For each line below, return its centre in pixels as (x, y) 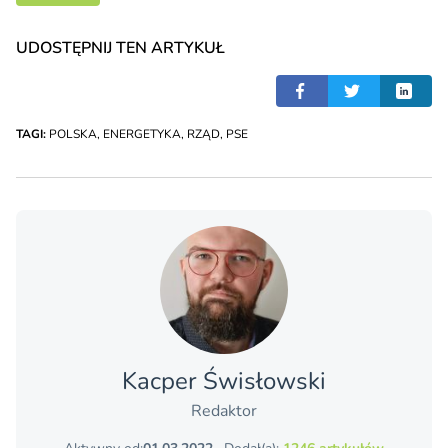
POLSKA (73, 134)
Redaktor (224, 411)
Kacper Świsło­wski (224, 381)
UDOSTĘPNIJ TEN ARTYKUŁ (120, 48)
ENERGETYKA (142, 134)
